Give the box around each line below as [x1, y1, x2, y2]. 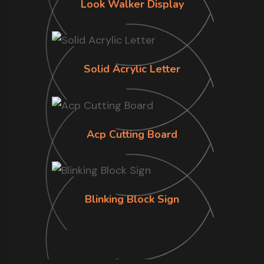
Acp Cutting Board [87, 127, 177, 141]
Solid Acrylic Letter [84, 62, 180, 77]
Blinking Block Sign [85, 192, 179, 207]
